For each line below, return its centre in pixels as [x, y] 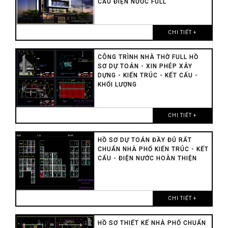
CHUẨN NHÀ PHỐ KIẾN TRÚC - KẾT [153, 149]
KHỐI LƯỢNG [117, 84]
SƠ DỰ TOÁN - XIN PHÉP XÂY [145, 66]
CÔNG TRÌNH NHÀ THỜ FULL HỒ [148, 57]
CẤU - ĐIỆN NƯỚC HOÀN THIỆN [147, 158]
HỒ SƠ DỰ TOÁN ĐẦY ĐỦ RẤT [145, 140]
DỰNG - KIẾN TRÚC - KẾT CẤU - [148, 75]
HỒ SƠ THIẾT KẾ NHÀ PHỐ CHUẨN [152, 223]
